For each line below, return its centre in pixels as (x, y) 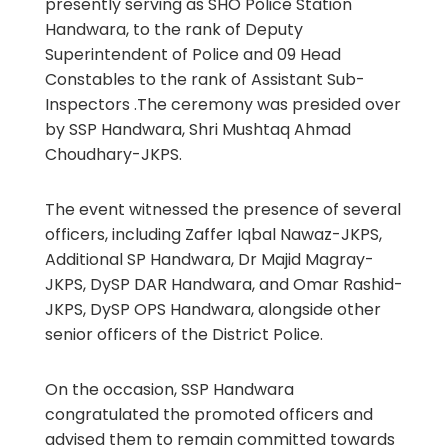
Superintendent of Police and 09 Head (192, 54)
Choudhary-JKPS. (113, 154)
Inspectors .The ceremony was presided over (222, 104)
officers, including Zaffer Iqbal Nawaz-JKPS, (213, 234)
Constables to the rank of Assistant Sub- (204, 79)
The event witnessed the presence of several (222, 209)
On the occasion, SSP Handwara (169, 389)
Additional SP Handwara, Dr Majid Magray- (209, 259)
